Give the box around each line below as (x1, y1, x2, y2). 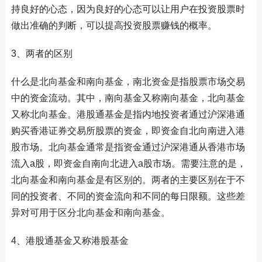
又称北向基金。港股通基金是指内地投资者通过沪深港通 (11, 109, 245, 119)
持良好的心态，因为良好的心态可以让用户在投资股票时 (11, 4, 245, 14)
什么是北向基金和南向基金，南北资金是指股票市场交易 (11, 77, 245, 87)
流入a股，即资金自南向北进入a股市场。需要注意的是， (11, 158, 246, 168)
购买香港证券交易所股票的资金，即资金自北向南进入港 (11, 126, 245, 136)
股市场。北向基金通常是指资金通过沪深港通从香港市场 (11, 142, 245, 152)
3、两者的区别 (11, 49, 73, 58)
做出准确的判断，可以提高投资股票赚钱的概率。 (11, 20, 217, 30)
